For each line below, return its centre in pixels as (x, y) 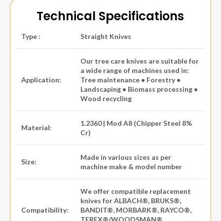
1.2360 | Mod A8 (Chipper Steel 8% (136, 123)
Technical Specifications (110, 16)
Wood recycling (106, 99)
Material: (37, 128)
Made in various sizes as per (126, 157)
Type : (31, 37)
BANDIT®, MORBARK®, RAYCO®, (136, 210)
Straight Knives (106, 37)
